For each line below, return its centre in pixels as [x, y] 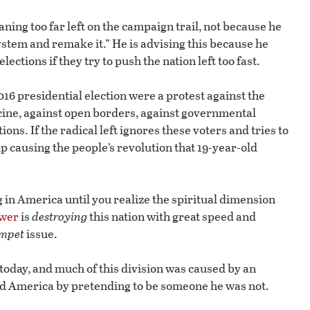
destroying [60, 217]
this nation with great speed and [172, 217]
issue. [41, 234]
